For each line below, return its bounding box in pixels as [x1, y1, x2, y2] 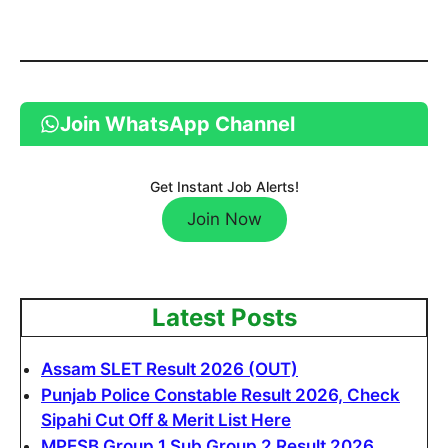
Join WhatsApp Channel [60, 112, 295, 136]
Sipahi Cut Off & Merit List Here [41, 409, 291, 430]
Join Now [186, 209, 262, 229]
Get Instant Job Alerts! [149, 178, 299, 195]
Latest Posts [151, 302, 297, 332]
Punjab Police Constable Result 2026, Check [41, 384, 400, 405]
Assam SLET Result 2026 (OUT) [41, 358, 298, 379]
